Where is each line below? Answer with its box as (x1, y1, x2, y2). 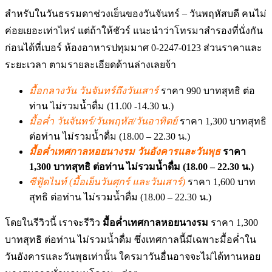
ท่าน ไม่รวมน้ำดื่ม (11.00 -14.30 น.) (29, 101, 174, 111)
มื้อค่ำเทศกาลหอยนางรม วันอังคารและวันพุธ (29, 146, 220, 157)
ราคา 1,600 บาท (185, 177, 256, 187)
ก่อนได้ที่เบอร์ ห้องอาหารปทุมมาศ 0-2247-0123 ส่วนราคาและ (5, 42, 262, 53)
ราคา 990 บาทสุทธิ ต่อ (158, 86, 255, 96)
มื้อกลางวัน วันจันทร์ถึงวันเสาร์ (29, 86, 158, 96)
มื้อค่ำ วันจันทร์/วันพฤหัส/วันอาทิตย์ (29, 116, 177, 126)
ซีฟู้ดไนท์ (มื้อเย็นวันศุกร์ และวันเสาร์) (29, 177, 185, 187)
